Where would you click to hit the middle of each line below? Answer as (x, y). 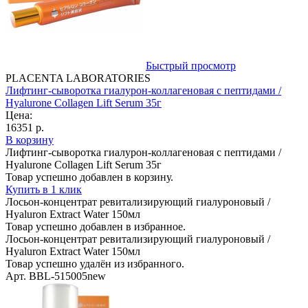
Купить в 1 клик (44, 189)
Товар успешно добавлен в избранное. (96, 226)
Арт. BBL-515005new (56, 276)
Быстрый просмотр (191, 65)
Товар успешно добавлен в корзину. (89, 177)
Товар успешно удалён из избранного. (95, 263)
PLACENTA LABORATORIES (78, 78)
